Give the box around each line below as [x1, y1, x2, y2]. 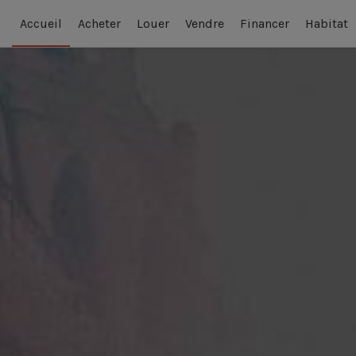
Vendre [185, 15, 224, 31]
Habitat [305, 15, 348, 31]
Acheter [78, 15, 121, 31]
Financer [240, 15, 289, 31]
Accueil [20, 15, 62, 31]
